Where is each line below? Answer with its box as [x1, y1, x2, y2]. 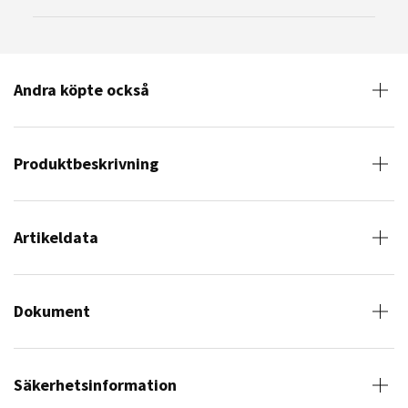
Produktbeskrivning [14, 153, 158, 174]
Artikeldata [14, 227, 98, 248]
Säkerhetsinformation [14, 374, 177, 395]
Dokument [14, 301, 90, 321]
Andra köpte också [14, 79, 149, 100]
